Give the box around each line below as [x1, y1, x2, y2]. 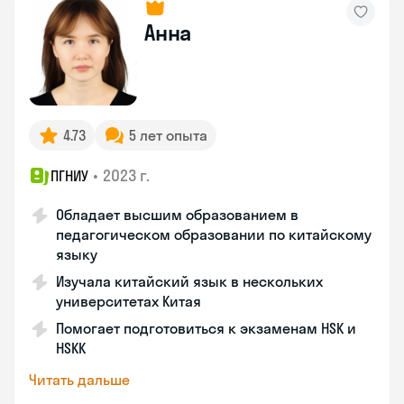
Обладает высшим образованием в [56, 206, 298, 224]
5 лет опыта [129, 126, 207, 144]
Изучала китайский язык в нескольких [56, 272, 323, 290]
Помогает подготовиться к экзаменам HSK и [56, 319, 356, 337]
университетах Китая [56, 292, 201, 310]
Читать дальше [29, 371, 130, 389]
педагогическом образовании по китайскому [56, 225, 372, 243]
